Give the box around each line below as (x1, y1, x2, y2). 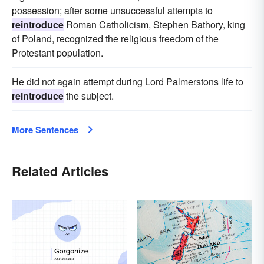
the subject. (64, 89, 114, 103)
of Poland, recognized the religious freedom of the (12, 32, 219, 46)
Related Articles (12, 161, 108, 181)
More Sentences (12, 123, 78, 137)
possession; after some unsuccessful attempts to (12, 4, 213, 18)
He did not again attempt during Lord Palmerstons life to (12, 75, 243, 89)
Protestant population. (12, 46, 103, 60)
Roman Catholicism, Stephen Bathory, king (64, 18, 245, 32)
